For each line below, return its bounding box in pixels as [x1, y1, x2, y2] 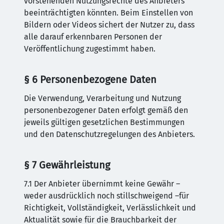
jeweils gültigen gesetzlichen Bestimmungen [24, 117, 184, 127]
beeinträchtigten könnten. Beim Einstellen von [24, 8, 193, 17]
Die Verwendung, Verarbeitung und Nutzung [24, 93, 181, 103]
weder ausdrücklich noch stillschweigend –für [24, 191, 189, 200]
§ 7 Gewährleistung [24, 159, 110, 171]
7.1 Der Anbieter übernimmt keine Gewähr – [24, 179, 180, 188]
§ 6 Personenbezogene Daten [24, 73, 156, 85]
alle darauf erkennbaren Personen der [24, 32, 162, 41]
